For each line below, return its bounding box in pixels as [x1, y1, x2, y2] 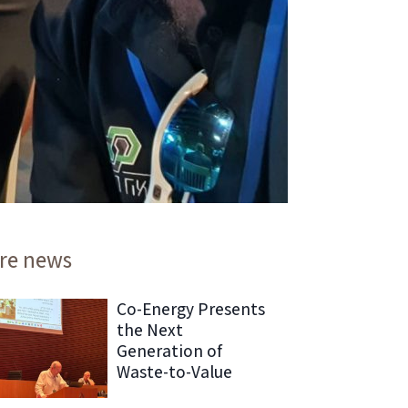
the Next [116, 317, 183, 342]
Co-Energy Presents [116, 296, 265, 321]
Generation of [116, 338, 222, 362]
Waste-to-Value [116, 359, 232, 383]
